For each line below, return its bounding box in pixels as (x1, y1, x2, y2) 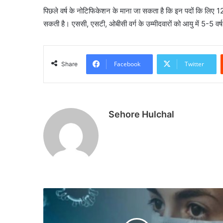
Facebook (114, 60, 140, 68)
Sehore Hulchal (109, 109, 174, 119)
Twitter (185, 60, 204, 68)
